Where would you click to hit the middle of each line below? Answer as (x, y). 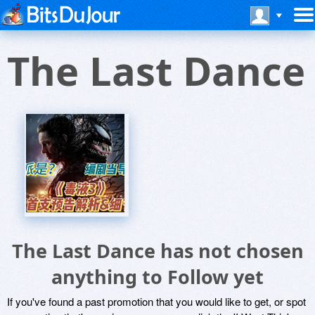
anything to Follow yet (157, 277)
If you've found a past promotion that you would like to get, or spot (156, 301)
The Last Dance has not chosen (157, 251)
